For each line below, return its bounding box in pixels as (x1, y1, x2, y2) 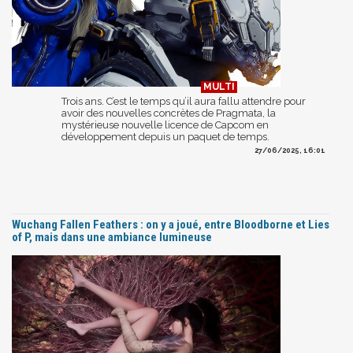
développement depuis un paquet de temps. (61, 130, 269, 143)
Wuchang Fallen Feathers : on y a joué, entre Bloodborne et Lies (12, 217, 329, 232)
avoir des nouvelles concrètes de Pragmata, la (61, 106, 276, 119)
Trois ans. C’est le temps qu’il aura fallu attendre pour (61, 95, 306, 107)
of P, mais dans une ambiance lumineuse (12, 229, 212, 244)
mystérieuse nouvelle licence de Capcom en (61, 118, 269, 131)
